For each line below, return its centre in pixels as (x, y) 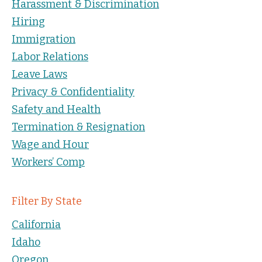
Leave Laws (39, 74)
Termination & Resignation (78, 127)
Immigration (44, 39)
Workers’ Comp (48, 162)
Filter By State (47, 201)
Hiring (28, 21)
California (36, 224)
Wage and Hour (50, 144)
